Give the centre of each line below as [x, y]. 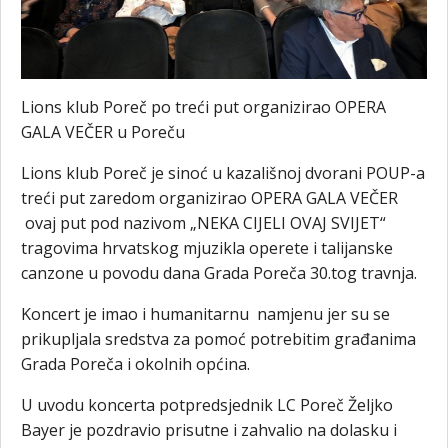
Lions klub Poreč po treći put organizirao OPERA [203, 107]
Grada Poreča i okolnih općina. [135, 364]
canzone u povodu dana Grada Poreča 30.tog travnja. [219, 273]
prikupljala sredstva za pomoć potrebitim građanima [218, 339]
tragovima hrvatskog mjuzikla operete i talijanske [207, 248]
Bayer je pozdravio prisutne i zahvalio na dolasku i [209, 430]
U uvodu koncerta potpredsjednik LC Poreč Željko [207, 405]
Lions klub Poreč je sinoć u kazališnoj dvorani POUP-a [223, 173]
